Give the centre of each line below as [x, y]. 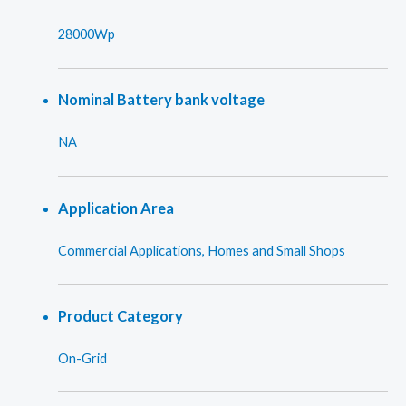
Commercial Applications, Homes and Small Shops [201, 250]
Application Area [116, 208]
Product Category [120, 315]
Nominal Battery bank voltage [161, 100]
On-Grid [82, 358]
